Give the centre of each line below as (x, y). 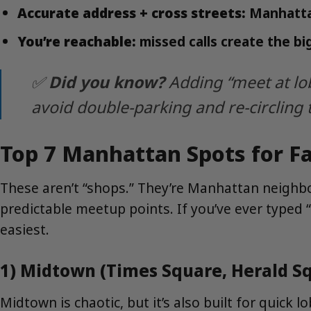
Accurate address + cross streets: (131, 12)
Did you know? (107, 82)
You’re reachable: (76, 42)
